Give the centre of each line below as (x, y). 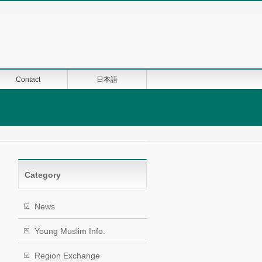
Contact (28, 79)
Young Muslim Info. (70, 231)
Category (43, 175)
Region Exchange (67, 255)
